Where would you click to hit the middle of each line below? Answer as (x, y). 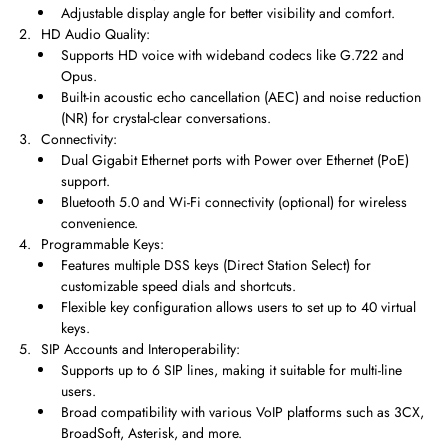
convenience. (99, 223)
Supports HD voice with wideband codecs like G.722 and (232, 55)
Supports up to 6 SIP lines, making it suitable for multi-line (231, 370)
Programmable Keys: (102, 244)
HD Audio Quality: (95, 34)
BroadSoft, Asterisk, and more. (151, 433)
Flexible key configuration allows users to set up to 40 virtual (238, 307)
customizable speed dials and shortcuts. (178, 286)
